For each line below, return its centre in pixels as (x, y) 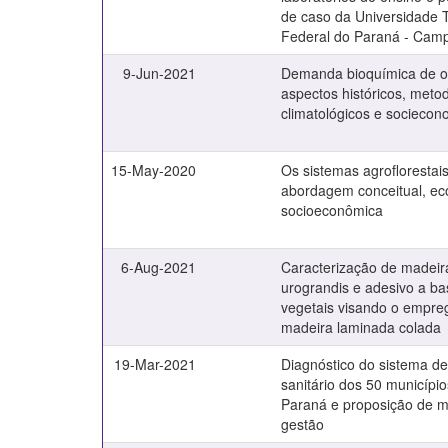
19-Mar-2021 (155, 364)
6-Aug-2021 (159, 267)
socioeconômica (332, 210)
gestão (303, 424)
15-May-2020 (154, 170)
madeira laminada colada (361, 327)
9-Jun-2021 (160, 73)
